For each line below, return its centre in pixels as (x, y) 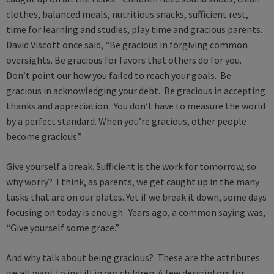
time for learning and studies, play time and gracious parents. (135, 30)
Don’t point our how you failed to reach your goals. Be (119, 76)
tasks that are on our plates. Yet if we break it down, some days (136, 197)
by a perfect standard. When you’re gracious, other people (126, 121)
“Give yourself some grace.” (63, 228)
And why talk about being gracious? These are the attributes (133, 258)
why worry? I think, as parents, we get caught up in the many (133, 182)
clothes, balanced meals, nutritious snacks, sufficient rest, (127, 14)
